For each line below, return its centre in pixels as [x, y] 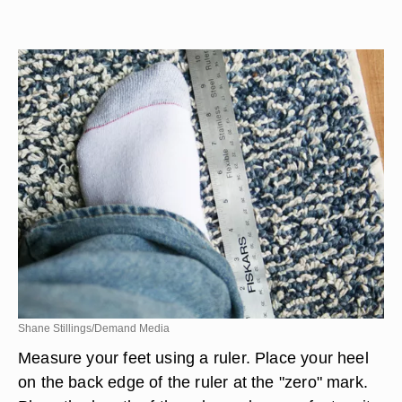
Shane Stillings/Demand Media [94, 328]
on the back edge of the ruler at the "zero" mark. [193, 382]
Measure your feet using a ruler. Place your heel [193, 358]
